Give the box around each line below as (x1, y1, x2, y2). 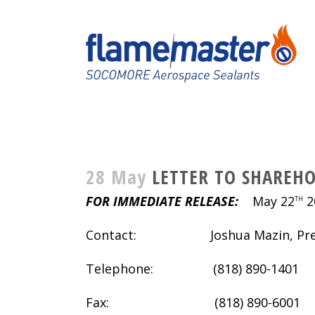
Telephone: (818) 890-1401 (86, 260, 299, 277)
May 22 (252, 193, 295, 210)
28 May (86, 164, 146, 190)
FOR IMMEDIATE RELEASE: (86, 193, 252, 210)
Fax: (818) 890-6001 (86, 294, 300, 311)
